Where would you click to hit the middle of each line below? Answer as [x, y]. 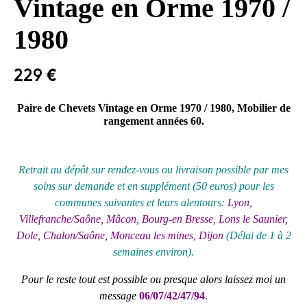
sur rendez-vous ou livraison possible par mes [188, 169]
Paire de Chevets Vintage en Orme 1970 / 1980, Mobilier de [153, 108]
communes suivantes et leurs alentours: [141, 202]
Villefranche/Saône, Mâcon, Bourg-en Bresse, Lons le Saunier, [153, 219]
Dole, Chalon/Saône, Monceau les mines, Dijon [120, 235]
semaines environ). [153, 251]
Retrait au [41, 169]
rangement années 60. [153, 121]
